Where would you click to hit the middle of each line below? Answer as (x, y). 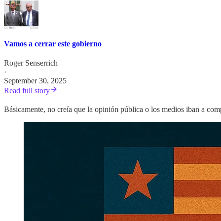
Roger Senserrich (31, 63)
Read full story (27, 91)
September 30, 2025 (35, 81)
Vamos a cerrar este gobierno (53, 43)
